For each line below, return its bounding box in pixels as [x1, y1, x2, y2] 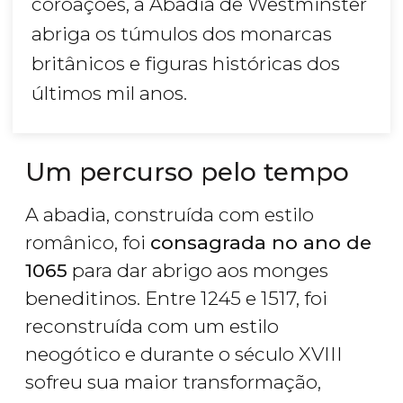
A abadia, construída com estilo [25, 203, 314, 227]
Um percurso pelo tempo [25, 157, 349, 188]
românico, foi [25, 231, 150, 255]
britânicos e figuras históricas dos [31, 52, 340, 76]
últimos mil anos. [31, 82, 187, 105]
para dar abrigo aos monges [67, 259, 328, 282]
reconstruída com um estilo [25, 315, 279, 338]
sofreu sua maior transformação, [25, 371, 321, 394]
